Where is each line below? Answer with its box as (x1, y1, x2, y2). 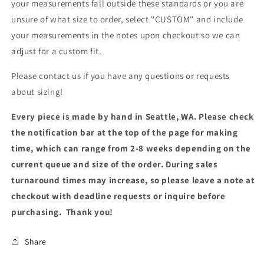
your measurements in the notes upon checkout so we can (11, 29, 240, 41)
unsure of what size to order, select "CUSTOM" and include (11, 13, 243, 25)
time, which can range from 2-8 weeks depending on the (11, 142, 251, 154)
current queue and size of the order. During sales (11, 158, 218, 170)
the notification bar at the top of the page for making (11, 126, 238, 138)
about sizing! (11, 85, 63, 97)
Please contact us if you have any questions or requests (11, 70, 230, 81)
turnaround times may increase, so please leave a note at (11, 174, 255, 186)
